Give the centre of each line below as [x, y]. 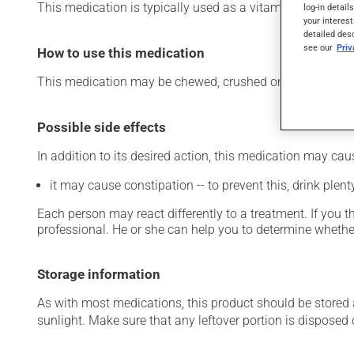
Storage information [99, 274]
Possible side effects [102, 127]
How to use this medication [121, 53]
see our [318, 48]
